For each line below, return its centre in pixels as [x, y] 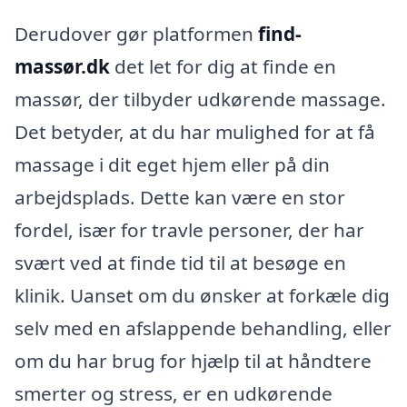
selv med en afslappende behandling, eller [203, 328]
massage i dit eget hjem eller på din [172, 164]
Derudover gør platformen [136, 33]
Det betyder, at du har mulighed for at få [195, 131]
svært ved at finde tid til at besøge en [180, 262]
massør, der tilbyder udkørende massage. [200, 99]
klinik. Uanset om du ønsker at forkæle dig [202, 295]
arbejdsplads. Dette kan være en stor [180, 197]
